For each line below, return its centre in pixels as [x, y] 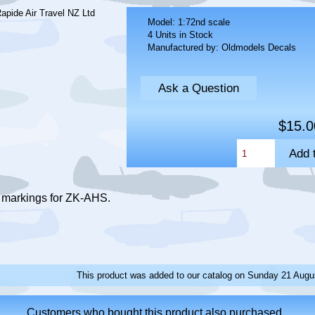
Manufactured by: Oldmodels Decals [222, 48]
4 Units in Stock [181, 35]
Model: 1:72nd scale [189, 22]
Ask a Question [199, 88]
